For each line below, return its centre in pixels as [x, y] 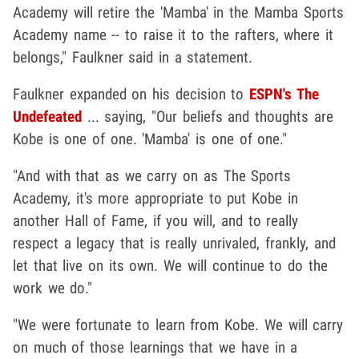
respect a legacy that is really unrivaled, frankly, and [174, 244]
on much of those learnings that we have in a [155, 348]
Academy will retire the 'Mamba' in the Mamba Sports [178, 13]
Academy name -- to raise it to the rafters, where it [173, 35]
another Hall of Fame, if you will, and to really [156, 221]
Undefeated [47, 117]
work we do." [53, 288]
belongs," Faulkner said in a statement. [133, 58]
